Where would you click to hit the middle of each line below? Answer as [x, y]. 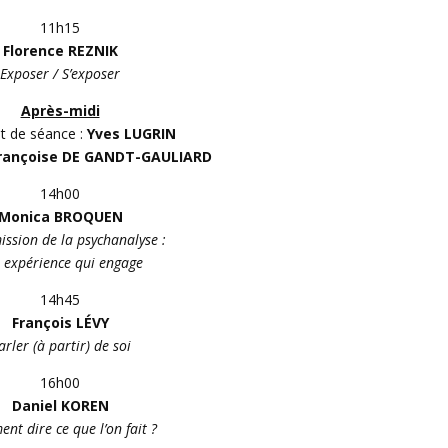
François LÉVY [60, 322]
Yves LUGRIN [131, 133]
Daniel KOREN [60, 405]
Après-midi [60, 110]
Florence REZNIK [60, 50]
